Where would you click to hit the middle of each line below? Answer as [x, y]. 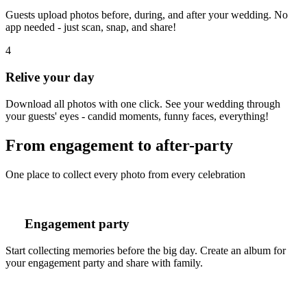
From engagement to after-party [119, 145]
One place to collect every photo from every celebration [125, 174]
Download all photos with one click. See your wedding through [143, 103]
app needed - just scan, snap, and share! [91, 27]
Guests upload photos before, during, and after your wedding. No [147, 15]
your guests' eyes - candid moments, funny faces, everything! [137, 116]
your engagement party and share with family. [104, 263]
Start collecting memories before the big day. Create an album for [146, 251]
